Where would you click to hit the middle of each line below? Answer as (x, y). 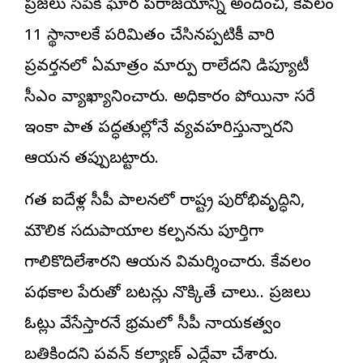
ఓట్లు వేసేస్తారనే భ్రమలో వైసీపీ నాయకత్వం (153, 325)
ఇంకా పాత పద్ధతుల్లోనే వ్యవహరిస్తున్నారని (159, 129)
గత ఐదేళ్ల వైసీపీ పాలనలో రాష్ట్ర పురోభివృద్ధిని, (164, 202)
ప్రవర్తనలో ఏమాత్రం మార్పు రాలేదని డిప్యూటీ (167, 67)
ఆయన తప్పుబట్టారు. (92, 160)
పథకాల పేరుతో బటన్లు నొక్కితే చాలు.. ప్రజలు (167, 294)
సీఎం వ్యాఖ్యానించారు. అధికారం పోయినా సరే (170, 98)
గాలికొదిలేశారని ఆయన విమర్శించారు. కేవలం (168, 263)
